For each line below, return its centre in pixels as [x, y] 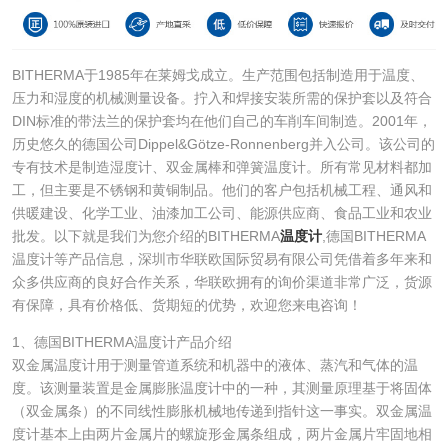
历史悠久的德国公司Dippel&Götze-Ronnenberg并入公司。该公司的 [223, 143]
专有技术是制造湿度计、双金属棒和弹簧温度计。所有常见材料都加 [221, 166]
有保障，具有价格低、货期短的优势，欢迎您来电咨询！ [186, 304]
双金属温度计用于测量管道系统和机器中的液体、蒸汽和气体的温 [214, 364]
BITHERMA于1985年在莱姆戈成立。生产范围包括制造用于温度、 [217, 74]
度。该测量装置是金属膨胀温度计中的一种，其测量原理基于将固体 [221, 387]
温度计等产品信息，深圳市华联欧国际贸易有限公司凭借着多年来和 [221, 258]
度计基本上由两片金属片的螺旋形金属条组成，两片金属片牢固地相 [221, 433]
